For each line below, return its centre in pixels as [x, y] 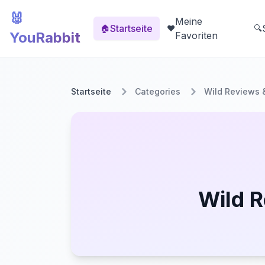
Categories [158, 91]
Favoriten [197, 35]
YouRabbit [45, 38]
